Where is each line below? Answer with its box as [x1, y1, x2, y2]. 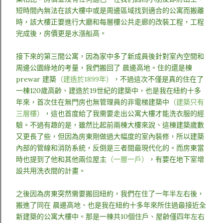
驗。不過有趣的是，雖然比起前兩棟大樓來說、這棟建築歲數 [16, 120, 204, 129]
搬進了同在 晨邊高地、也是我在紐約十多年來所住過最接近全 [16, 201, 206, 210]
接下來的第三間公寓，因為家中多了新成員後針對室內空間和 [16, 52, 204, 61]
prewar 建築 [16, 75, 56, 84]
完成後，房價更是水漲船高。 [16, 29, 107, 38]
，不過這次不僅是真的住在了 [113, 75, 204, 84]
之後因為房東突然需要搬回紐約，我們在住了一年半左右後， [16, 189, 204, 198]
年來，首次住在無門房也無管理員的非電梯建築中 [16, 98, 169, 107]
